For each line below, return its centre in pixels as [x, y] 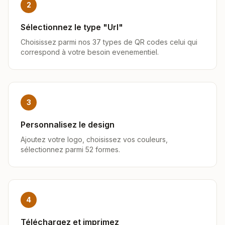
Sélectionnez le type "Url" [72, 27]
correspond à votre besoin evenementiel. [90, 52]
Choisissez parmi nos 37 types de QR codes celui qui [109, 42]
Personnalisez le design [68, 125]
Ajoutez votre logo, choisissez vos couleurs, [94, 139]
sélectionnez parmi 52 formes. [70, 149]
